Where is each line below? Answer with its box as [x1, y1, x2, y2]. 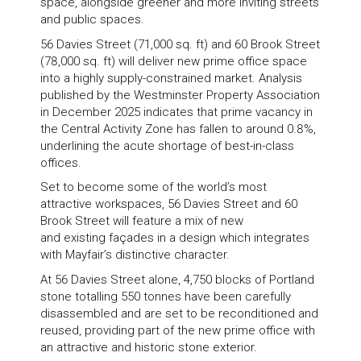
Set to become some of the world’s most [40, 180, 267, 195]
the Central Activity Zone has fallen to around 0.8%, [40, 121, 316, 136]
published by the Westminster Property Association [40, 87, 320, 102]
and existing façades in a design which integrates [40, 230, 309, 246]
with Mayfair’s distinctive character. [40, 247, 230, 263]
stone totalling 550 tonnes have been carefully [40, 289, 291, 305]
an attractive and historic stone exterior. [40, 340, 257, 355]
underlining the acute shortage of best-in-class [40, 138, 294, 153]
